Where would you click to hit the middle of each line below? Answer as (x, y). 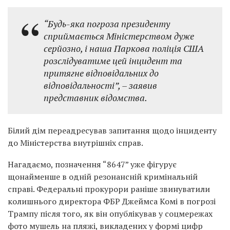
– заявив (139, 85)
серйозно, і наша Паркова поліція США (124, 49)
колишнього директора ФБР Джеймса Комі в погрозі (112, 202)
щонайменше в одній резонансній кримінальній (103, 177)
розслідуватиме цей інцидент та (113, 61)
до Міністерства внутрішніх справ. (75, 143)
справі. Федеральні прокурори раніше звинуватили (109, 189)
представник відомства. (95, 98)
